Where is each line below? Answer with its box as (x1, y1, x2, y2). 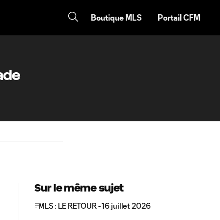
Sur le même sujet (34, 182, 124, 193)
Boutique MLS (91, 13, 142, 22)
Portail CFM (158, 13, 200, 22)
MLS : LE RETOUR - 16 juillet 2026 (38, 201, 151, 210)
